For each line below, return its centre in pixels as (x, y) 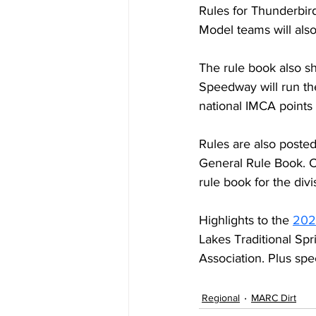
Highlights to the (246, 220)
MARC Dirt (274, 297)
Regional (221, 297)
